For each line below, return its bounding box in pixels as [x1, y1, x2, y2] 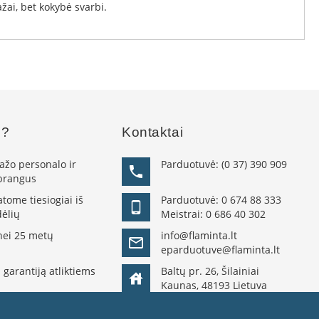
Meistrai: [161, 207, 206, 221]
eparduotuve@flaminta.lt [161, 243, 281, 256]
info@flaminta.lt [161, 229, 238, 242]
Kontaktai [122, 125, 184, 140]
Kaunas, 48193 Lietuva [161, 278, 268, 292]
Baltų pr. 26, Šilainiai [161, 264, 260, 278]
